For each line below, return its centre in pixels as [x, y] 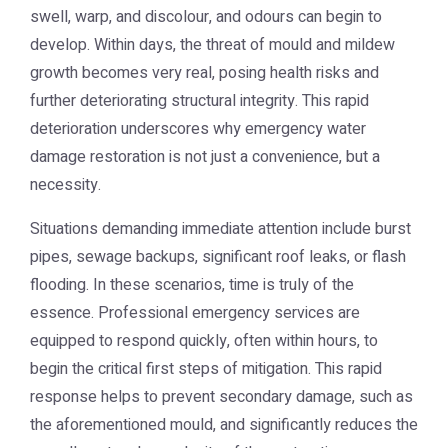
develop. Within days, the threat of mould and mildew [212, 45]
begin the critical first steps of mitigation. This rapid [206, 369]
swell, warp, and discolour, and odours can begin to [206, 17]
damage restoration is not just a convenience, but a [205, 157]
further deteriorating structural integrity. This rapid [199, 101]
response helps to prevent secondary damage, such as [221, 397]
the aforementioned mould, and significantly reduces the [224, 425]
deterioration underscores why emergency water [198, 129]
